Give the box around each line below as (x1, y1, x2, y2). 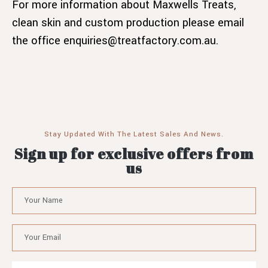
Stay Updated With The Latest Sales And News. (44, 129, 224, 139)
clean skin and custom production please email (12, 14, 244, 31)
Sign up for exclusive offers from (14, 144, 254, 163)
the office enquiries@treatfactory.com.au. (12, 32, 218, 48)
